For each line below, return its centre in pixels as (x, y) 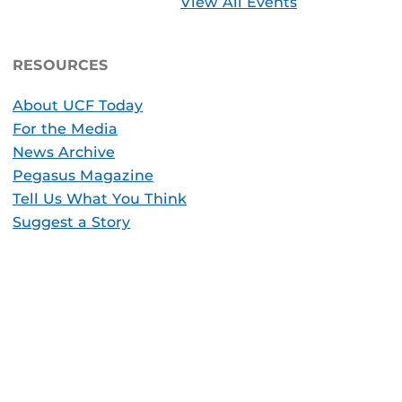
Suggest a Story (71, 222)
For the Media (65, 129)
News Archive (64, 152)
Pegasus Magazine (83, 175)
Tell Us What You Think (100, 199)
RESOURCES (61, 65)
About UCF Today (78, 105)
